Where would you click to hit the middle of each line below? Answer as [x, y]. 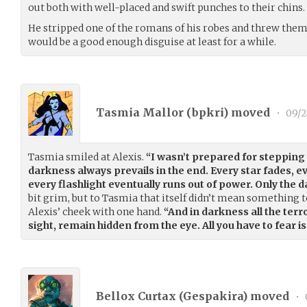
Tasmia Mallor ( [144, 113]
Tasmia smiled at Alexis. [87, 157]
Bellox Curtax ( [139, 296]
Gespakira [213, 296]
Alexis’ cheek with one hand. [96, 211]
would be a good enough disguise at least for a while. [152, 41]
